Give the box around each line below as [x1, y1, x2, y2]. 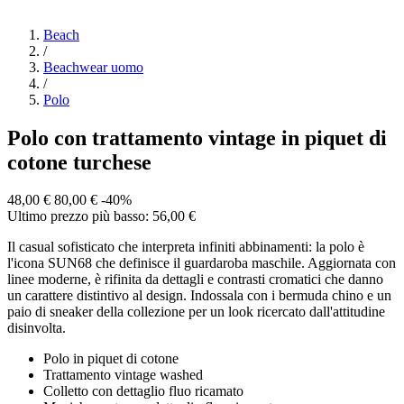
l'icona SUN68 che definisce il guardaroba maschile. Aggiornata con [7, 255, 396, 271]
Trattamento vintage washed [43, 367, 203, 383]
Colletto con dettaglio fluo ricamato [43, 383, 243, 399]
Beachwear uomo [43, 59, 143, 75]
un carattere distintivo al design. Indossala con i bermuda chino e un [7, 288, 391, 304]
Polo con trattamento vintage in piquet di [7, 125, 387, 150]
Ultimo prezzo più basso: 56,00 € [7, 208, 196, 225]
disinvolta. [7, 320, 66, 336]
